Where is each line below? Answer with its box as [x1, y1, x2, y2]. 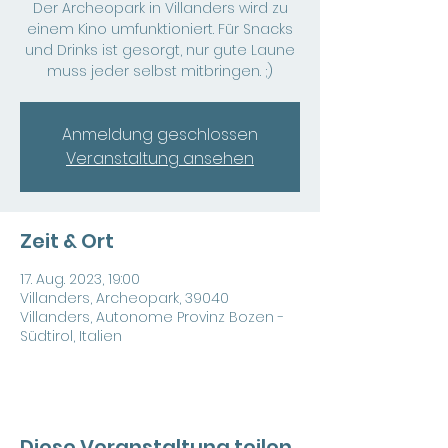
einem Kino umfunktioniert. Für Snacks [27, 19, 293, 39]
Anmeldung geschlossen [62, 123, 258, 146]
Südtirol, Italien [20, 326, 122, 346]
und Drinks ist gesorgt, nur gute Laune [25, 40, 295, 60]
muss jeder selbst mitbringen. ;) [47, 61, 273, 81]
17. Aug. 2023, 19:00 [20, 269, 140, 289]
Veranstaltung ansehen [66, 147, 254, 170]
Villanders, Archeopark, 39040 [20, 288, 229, 308]
